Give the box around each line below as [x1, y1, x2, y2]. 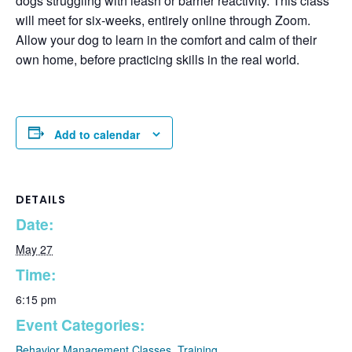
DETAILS [16, 191, 66, 207]
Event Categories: [16, 313, 145, 335]
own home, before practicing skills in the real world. [16, 50, 299, 69]
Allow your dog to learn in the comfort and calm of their [16, 31, 317, 49]
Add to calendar [54, 126, 140, 142]
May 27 [16, 240, 53, 257]
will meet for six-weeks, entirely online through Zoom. [16, 11, 310, 30]
